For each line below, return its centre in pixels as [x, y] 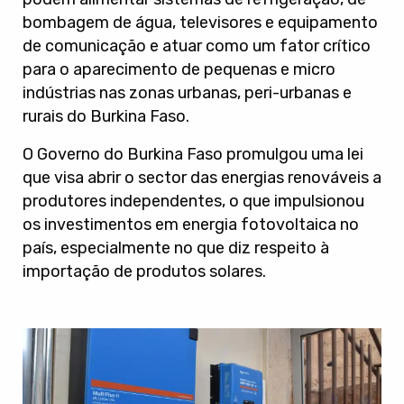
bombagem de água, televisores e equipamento [200, 23]
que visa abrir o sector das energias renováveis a [202, 178]
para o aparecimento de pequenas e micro [179, 69]
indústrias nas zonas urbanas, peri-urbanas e [187, 93]
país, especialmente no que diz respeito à [176, 248]
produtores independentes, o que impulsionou [193, 201]
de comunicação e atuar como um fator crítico [197, 46]
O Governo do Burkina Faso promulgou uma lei [193, 154]
